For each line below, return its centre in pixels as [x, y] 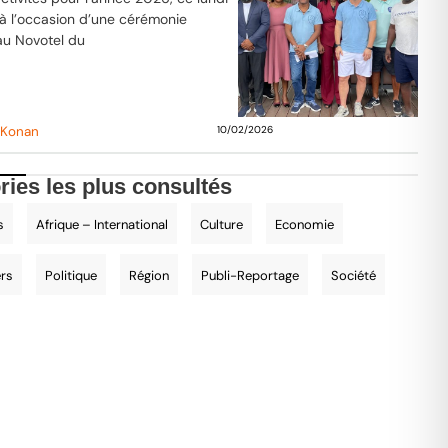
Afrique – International [102, 224]
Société [354, 275]
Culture [222, 224]
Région [149, 275]
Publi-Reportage [250, 275]
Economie [305, 224]
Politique [71, 275]
